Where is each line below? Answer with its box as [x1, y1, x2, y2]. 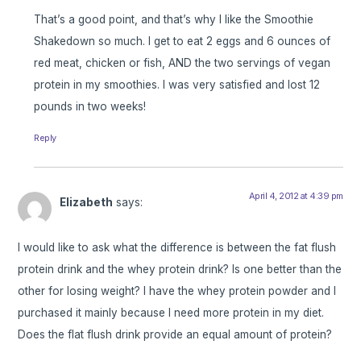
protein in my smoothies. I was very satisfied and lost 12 [34, 77, 321, 91]
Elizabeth [60, 195, 114, 209]
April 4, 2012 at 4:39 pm [248, 189, 343, 201]
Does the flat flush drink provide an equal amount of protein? [18, 328, 333, 342]
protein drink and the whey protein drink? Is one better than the [18, 263, 342, 276]
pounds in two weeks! [34, 99, 147, 113]
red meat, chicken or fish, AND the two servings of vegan [34, 56, 331, 69]
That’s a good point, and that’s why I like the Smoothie [34, 12, 314, 26]
